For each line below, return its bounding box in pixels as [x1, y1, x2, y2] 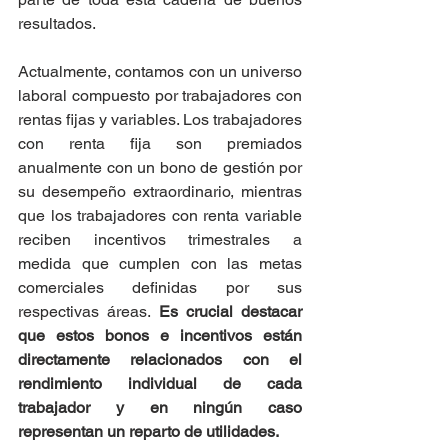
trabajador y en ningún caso [18, 398, 302, 418]
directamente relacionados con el [18, 350, 302, 370]
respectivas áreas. [18, 302, 159, 322]
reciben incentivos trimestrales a [18, 230, 302, 250]
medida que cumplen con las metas [18, 254, 302, 274]
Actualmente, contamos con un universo [18, 62, 302, 82]
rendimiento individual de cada [18, 374, 302, 394]
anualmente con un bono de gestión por [18, 158, 302, 178]
